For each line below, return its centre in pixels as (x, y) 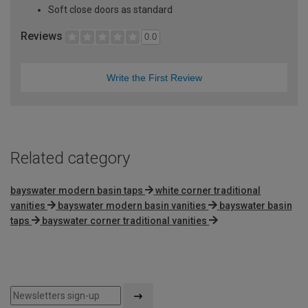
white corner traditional (208, 190)
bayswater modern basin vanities (132, 205)
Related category (70, 158)
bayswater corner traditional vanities (125, 220)
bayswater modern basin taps (77, 190)
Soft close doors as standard (110, 9)
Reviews (43, 36)
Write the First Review (154, 77)
